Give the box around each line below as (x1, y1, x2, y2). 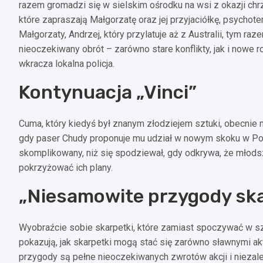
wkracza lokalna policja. (19, 58, 114, 69)
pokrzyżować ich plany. (19, 161, 113, 173)
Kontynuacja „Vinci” (19, 80, 197, 103)
